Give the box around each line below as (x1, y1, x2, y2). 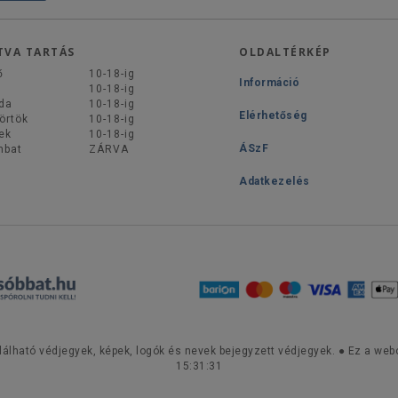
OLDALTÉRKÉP (239, 44, 331, 60)
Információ (239, 76, 300, 90)
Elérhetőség (239, 109, 307, 123)
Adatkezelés (239, 175, 310, 188)
